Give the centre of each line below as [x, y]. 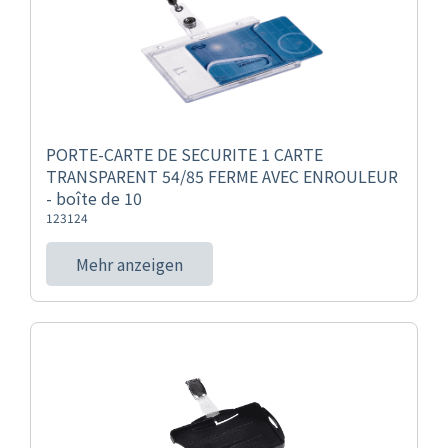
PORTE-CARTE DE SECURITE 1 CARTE [184, 154]
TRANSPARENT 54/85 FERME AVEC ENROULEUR [222, 176]
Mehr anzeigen [129, 264]
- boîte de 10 [94, 198]
